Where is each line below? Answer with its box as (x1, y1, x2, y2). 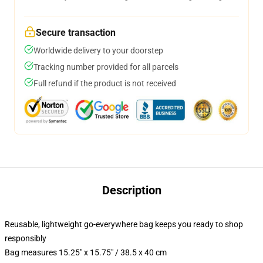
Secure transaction (36, 27, 116, 38)
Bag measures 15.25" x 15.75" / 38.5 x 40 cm (5, 248, 167, 257)
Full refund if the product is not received (33, 79, 176, 88)
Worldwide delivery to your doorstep (33, 46, 163, 55)
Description (102, 183, 161, 197)
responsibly (5, 234, 46, 243)
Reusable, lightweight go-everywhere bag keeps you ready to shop (5, 220, 243, 229)
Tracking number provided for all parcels (33, 62, 178, 72)
